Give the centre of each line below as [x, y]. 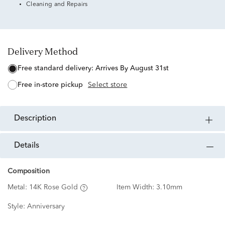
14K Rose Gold [53, 188]
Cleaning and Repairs [57, 5]
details [30, 146]
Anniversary [46, 207]
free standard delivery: [59, 69]
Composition [29, 172]
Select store [108, 85]
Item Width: [136, 188]
